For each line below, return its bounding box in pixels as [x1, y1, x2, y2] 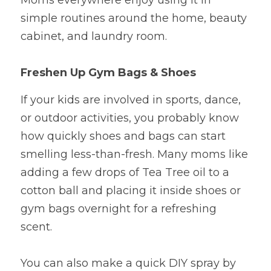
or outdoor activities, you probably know [21, 111, 239, 125]
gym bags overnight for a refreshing [21, 202, 217, 215]
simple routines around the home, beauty [21, 11, 247, 25]
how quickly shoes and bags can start [21, 129, 226, 143]
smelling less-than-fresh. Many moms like [21, 148, 248, 161]
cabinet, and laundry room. [21, 30, 167, 43]
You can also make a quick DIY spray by [21, 256, 236, 270]
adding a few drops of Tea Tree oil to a [21, 166, 229, 179]
